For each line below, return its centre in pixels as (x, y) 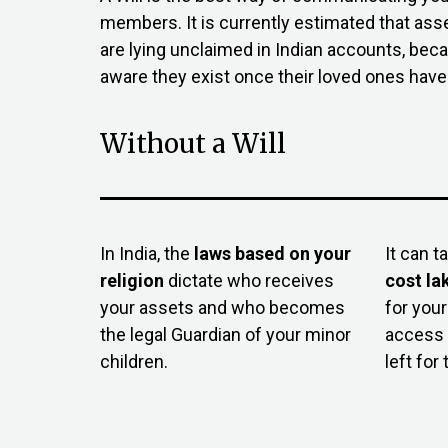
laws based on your (270, 254)
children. (134, 362)
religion (132, 281)
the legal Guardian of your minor (225, 335)
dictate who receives (249, 281)
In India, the (145, 254)
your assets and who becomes (222, 308)
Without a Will (193, 144)
